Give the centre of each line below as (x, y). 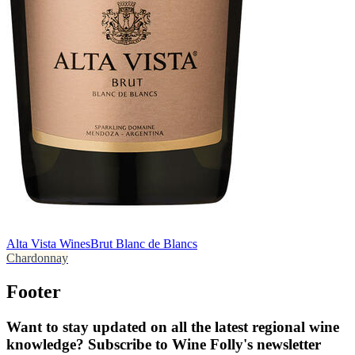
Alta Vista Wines (48, 243)
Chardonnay (37, 258)
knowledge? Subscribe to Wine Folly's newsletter (164, 344)
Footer (34, 291)
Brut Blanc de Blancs (144, 243)
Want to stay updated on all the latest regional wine (173, 326)
